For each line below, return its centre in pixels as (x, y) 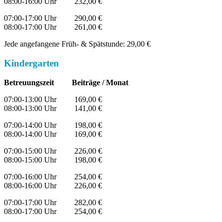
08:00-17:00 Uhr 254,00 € (53, 211)
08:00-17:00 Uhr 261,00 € (53, 27)
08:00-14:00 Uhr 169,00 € (53, 134)
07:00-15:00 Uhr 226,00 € (53, 151)
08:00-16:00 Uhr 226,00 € (53, 185)
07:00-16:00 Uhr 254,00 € (53, 176)
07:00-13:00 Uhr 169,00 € (53, 99)
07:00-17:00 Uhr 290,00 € (53, 18)
